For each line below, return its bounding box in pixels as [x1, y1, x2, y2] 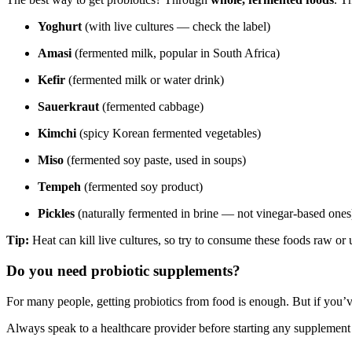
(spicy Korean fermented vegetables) [76, 126, 261, 141]
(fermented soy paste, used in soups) [64, 153, 246, 167]
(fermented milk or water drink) [65, 73, 224, 87]
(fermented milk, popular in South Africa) [71, 46, 280, 60]
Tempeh [38, 180, 81, 194]
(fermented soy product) [81, 180, 203, 194]
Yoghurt [38, 20, 82, 34]
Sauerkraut [38, 100, 99, 114]
